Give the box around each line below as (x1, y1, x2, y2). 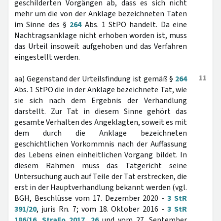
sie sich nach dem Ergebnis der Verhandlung (14, 95, 187, 106)
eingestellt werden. (14, 52, 80, 63)
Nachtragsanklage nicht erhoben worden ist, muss (14, 30, 187, 41)
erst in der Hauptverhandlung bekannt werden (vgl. (14, 182, 187, 193)
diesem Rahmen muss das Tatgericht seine (14, 160, 187, 171)
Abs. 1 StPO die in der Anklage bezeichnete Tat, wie (14, 84, 187, 95)
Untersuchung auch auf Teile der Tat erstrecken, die (14, 171, 187, 182)
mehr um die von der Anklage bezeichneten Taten (14, 8, 187, 19)
